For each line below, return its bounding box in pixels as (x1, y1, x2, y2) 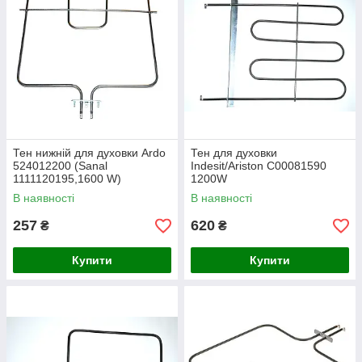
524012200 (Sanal (13, 159, 107, 172)
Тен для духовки (191, 146, 277, 159)
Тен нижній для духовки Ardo (13, 146, 166, 159)
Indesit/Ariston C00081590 (191, 159, 326, 172)
